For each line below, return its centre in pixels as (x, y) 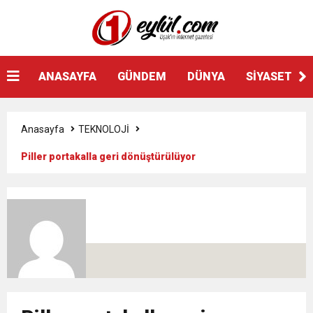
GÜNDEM (142, 77)
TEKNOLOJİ (104, 129)
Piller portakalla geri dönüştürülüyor (108, 156)
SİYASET (269, 77)
